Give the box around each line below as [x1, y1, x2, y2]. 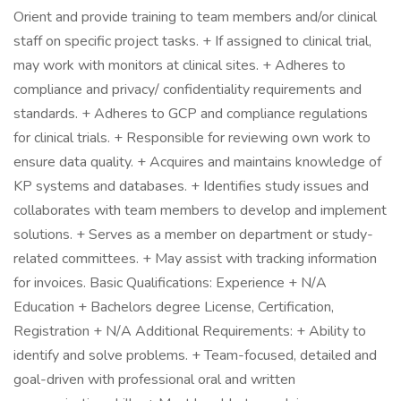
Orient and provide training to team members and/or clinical [13, 7, 377, 27]
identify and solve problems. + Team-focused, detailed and [13, 346, 377, 365]
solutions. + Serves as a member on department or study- [13, 225, 373, 244]
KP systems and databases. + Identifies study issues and [13, 176, 369, 196]
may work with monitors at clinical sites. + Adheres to [13, 55, 346, 75]
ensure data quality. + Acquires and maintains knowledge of [13, 152, 381, 172]
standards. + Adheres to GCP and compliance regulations [13, 104, 368, 124]
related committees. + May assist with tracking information [13, 249, 377, 269]
